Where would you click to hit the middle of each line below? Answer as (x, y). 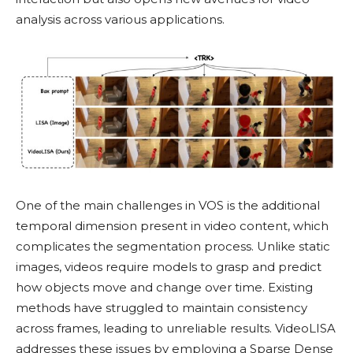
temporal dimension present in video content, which (172, 226)
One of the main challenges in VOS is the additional (168, 206)
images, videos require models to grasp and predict (169, 267)
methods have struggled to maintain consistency (162, 308)
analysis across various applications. (120, 19)
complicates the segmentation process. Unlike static (173, 247)
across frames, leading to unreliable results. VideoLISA (176, 329)
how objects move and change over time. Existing (164, 288)
